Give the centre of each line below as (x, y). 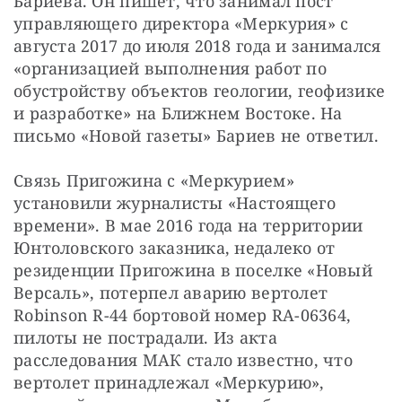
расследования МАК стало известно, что (183, 360)
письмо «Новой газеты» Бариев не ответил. (196, 136)
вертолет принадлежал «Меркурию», (169, 383)
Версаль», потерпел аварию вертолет (171, 293)
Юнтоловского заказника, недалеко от (175, 248)
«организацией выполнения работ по (170, 69)
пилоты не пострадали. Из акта (145, 338)
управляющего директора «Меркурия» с (181, 24)
